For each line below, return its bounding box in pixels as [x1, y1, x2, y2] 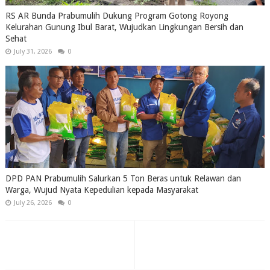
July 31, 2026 [13, 48, 52, 56]
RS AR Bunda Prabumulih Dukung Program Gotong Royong [5, 11, 228, 21]
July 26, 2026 [13, 199, 52, 207]
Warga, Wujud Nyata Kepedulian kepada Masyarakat [5, 185, 198, 195]
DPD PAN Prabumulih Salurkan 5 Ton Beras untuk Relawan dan [5, 174, 241, 184]
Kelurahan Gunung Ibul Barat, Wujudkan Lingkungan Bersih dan [5, 22, 243, 33]
